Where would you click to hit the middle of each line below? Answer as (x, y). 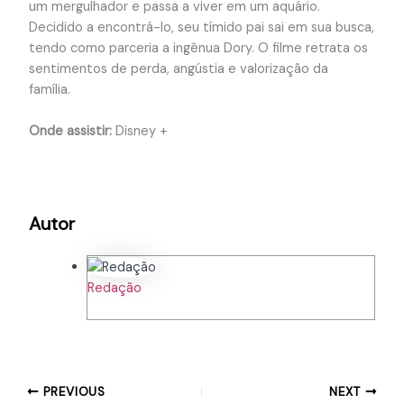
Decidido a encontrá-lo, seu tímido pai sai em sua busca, (201, 27)
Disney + (139, 132)
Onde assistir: (70, 132)
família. (51, 89)
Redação (114, 288)
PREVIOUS (72, 391)
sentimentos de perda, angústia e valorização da (178, 69)
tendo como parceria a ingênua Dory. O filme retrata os (198, 48)
